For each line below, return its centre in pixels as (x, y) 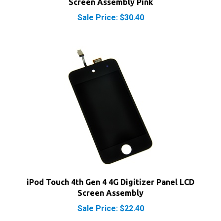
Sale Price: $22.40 (110, 193)
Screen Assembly (110, 177)
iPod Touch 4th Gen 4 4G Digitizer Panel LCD (110, 166)
